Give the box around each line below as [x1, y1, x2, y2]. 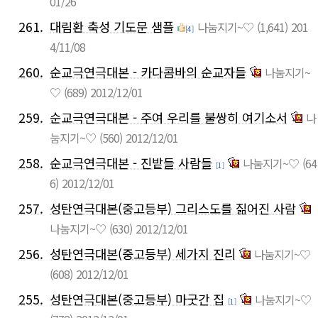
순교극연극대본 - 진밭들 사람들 [50, 154, 212, 172]
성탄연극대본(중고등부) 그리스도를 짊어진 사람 [50, 199, 296, 218]
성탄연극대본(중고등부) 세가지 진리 [50, 245, 236, 263]
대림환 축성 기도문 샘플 [50, 18, 174, 36]
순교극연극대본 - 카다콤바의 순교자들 [50, 63, 246, 82]
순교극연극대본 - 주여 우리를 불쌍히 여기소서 [50, 109, 287, 127]
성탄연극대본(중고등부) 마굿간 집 [50, 290, 224, 309]
